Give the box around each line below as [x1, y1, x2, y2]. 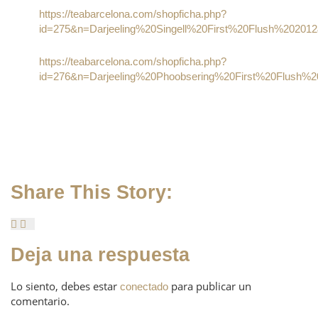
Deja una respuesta [11, 244, 190, 265]
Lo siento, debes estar [11, 279, 120, 293]
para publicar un [168, 279, 251, 293]
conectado [120, 280, 168, 292]
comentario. [11, 294, 70, 308]
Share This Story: [11, 182, 172, 203]
